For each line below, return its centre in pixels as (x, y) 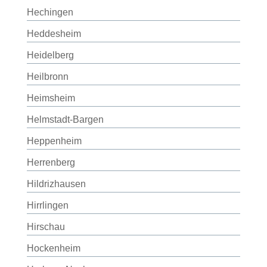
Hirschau (46, 227)
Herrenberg (51, 162)
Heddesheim (54, 34)
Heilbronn (47, 77)
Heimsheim (51, 98)
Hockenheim (53, 248)
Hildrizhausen (56, 184)
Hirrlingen (47, 205)
